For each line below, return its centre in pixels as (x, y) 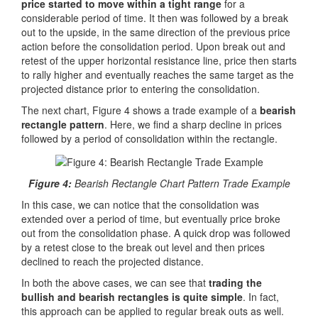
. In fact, (261, 296)
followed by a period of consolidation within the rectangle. (149, 139)
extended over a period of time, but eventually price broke (151, 218)
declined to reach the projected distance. (113, 261)
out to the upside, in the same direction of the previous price (156, 32)
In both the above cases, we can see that (115, 282)
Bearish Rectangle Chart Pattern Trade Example (181, 183)
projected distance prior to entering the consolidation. (141, 89)
